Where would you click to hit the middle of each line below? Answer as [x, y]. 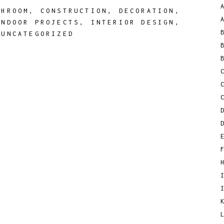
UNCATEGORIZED [38, 34]
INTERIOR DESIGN [133, 22]
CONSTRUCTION [74, 11]
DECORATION [147, 11]
